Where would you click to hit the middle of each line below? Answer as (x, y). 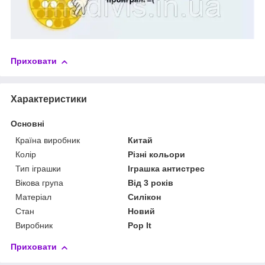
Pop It (140, 226)
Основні (28, 124)
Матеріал (33, 197)
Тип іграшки (38, 169)
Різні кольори (157, 155)
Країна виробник (48, 140)
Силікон (145, 197)
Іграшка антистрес (167, 169)
